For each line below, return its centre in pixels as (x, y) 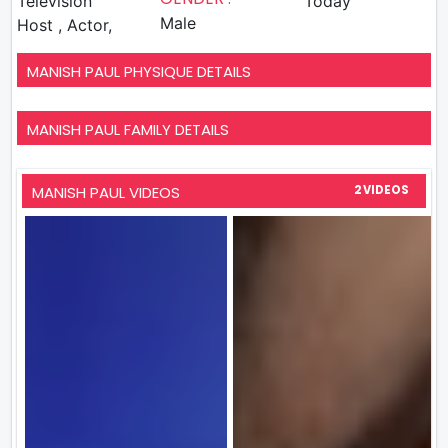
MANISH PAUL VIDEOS (106, 192)
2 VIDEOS (381, 189)
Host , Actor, (37, 24)
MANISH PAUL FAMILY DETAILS (128, 129)
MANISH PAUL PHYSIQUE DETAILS (139, 71)
